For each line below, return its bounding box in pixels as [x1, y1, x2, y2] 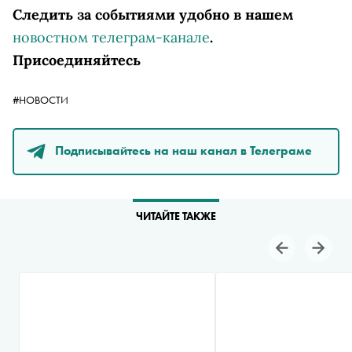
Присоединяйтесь [13, 51, 141, 69]
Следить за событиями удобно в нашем [13, 5, 293, 24]
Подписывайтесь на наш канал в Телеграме [55, 141, 312, 159]
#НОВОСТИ [13, 93, 68, 107]
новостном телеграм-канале [13, 28, 210, 46]
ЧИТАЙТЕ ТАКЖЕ [136, 209, 216, 223]
